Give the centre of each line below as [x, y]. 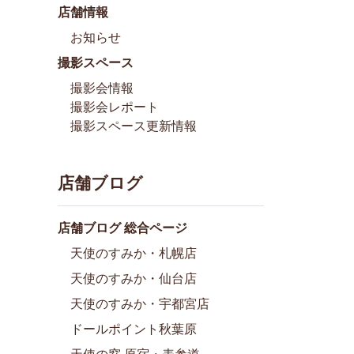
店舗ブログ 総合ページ [122, 228]
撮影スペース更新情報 [134, 126]
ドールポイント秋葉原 [134, 329]
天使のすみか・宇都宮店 [140, 303]
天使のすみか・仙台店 [134, 278]
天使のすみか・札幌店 [134, 253]
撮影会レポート [115, 107]
